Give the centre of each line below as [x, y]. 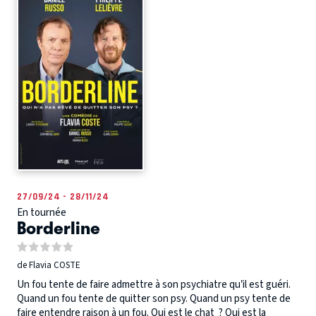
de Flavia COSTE [49, 265]
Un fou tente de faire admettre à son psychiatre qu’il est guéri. [156, 285]
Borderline [59, 227]
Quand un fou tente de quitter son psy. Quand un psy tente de [154, 299]
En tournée [42, 213]
